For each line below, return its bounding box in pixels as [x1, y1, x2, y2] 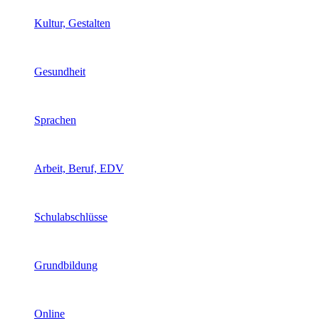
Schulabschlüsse [34, 211, 108, 223]
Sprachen [34, 114, 76, 126]
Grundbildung [34, 259, 98, 271]
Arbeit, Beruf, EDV [34, 162, 124, 174]
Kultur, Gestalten [34, 17, 110, 29]
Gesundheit [34, 66, 85, 78]
